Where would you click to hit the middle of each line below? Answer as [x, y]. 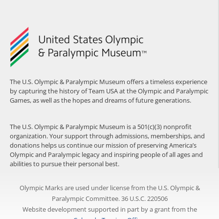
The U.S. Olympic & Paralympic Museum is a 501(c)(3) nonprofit [101, 126]
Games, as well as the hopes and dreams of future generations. [100, 100]
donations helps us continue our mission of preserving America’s [103, 145]
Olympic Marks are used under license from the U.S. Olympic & [109, 188]
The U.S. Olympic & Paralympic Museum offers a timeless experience [109, 82]
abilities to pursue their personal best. [65, 164]
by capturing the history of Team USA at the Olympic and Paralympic [109, 91]
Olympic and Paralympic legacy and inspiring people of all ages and [106, 154]
